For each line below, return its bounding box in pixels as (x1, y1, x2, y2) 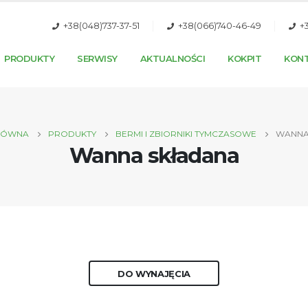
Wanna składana (69, 142, 239, 168)
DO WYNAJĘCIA (117, 267, 191, 279)
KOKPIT (228, 53, 262, 64)
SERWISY (77, 53, 118, 64)
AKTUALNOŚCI (140, 53, 206, 64)
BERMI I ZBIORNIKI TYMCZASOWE (115, 129, 256, 139)
